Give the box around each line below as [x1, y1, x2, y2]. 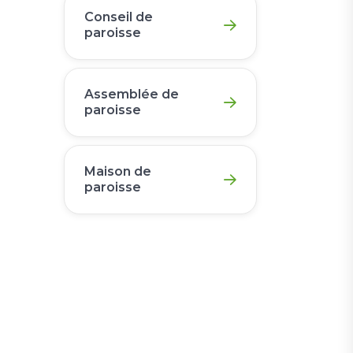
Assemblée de [84, 87, 179, 102]
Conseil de [84, 9, 153, 24]
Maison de [84, 164, 151, 179]
